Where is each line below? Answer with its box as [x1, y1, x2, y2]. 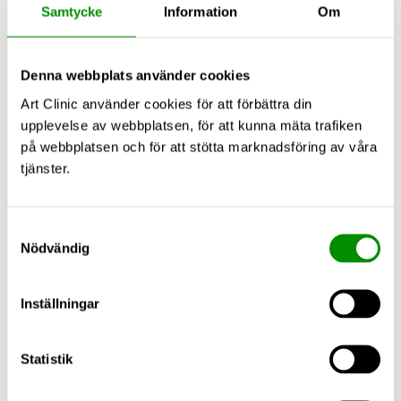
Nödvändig [21, 240, 90, 255]
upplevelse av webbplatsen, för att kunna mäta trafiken [21, 117, 362, 132]
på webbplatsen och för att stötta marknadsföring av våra [21, 139, 377, 154]
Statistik [21, 351, 73, 366]
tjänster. [21, 160, 71, 175]
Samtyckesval [6, 222, 92, 237]
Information [163, 4, 238, 20]
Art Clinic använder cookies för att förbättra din [21, 96, 312, 111]
